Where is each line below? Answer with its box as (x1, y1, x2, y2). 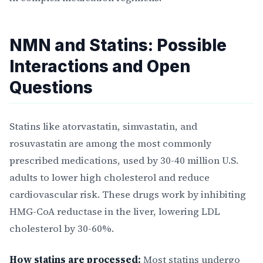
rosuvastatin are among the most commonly (9, 136, 211, 150)
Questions (9, 77, 93, 97)
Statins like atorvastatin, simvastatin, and (9, 119, 197, 133)
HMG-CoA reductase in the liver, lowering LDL (9, 204, 220, 218)
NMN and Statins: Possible (9, 35, 227, 55)
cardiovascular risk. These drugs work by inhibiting (9, 187, 246, 201)
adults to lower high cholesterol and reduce (9, 170, 210, 184)
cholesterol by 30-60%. (9, 221, 114, 235)
